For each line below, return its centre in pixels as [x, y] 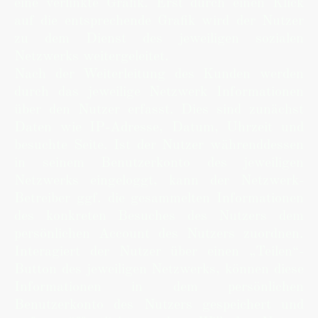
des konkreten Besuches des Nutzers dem [159, 216]
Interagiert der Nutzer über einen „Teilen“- [159, 252]
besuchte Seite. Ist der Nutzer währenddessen [159, 146]
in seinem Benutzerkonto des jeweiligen [159, 163]
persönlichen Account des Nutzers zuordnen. [159, 234]
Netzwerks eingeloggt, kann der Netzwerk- [159, 181]
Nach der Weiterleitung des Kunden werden [159, 75]
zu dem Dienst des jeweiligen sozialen [159, 39]
